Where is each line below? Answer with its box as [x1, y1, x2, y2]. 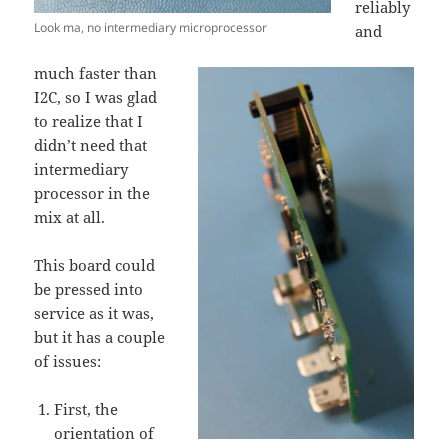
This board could [34, 254, 156, 275]
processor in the [34, 182, 151, 203]
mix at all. [34, 206, 106, 227]
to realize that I [34, 110, 144, 131]
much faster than [34, 62, 158, 83]
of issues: [34, 350, 102, 371]
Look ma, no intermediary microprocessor [34, 18, 268, 36]
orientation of [54, 422, 155, 443]
